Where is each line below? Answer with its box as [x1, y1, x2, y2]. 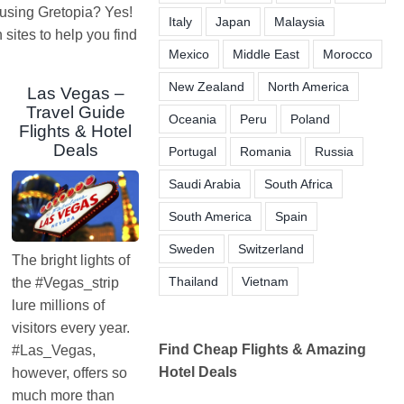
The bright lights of [12, 252, 131, 269]
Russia [314, 143, 353, 159]
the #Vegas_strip [12, 275, 120, 291]
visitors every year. [12, 320, 131, 336]
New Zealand [168, 78, 244, 94]
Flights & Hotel [19, 122, 133, 142]
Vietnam [241, 273, 289, 289]
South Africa [263, 176, 333, 191]
